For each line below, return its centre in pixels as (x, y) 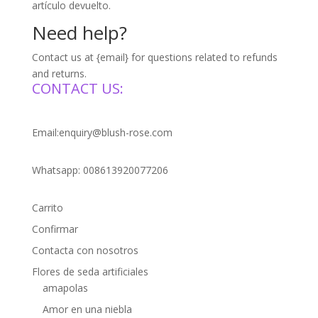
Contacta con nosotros (85, 250)
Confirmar (55, 229)
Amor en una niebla (87, 309)
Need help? (79, 33)
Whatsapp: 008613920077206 (100, 170)
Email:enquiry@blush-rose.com (102, 132)
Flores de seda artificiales (90, 272)
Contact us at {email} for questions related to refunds (154, 57)
